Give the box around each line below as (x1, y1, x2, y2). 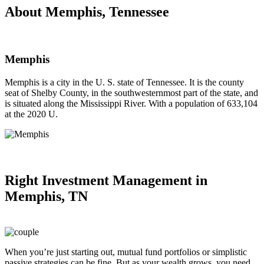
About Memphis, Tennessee (5, 4, 169, 19)
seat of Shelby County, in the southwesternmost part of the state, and (5, 87, 258, 98)
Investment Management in (42, 172, 207, 188)
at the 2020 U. (5, 108, 58, 119)
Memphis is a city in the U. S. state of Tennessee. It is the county (5, 77, 244, 87)
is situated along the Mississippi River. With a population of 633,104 (5, 98, 258, 108)
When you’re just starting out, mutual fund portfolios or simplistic (5, 246, 247, 257)
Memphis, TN (5, 188, 88, 204)
